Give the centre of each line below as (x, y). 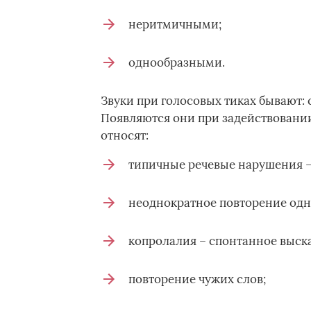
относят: (124, 135)
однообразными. (176, 62)
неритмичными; (175, 24)
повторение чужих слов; (197, 279)
